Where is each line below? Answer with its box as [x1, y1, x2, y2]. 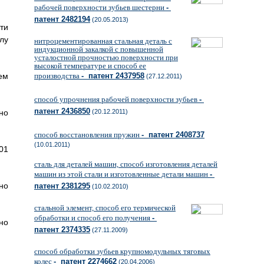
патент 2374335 [34, 225, 90, 234]
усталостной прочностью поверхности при [34, 53, 178, 62]
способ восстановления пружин [34, 130, 141, 139]
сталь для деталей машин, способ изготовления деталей [34, 160, 217, 169]
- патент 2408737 [141, 130, 204, 139]
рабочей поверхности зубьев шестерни [34, 3, 166, 12]
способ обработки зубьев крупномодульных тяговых [34, 247, 210, 256]
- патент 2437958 [81, 71, 144, 80]
